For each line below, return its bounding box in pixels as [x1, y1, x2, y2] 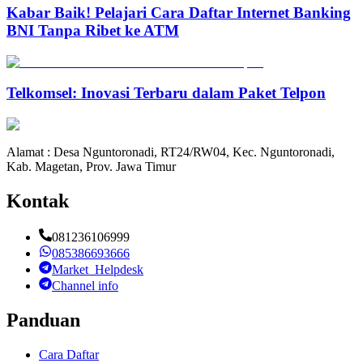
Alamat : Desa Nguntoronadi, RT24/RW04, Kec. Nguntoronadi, [6, 145, 335, 160]
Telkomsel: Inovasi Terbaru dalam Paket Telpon [6, 84, 326, 102]
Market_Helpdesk [52, 262, 143, 276]
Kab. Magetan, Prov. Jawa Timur [6, 160, 176, 174]
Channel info [52, 278, 118, 293]
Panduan [6, 309, 80, 331]
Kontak [6, 190, 69, 211]
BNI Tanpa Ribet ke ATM [6, 21, 179, 39]
